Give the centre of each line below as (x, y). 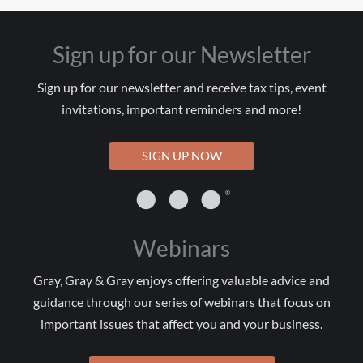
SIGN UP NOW (181, 155)
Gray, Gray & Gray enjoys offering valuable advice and (181, 280)
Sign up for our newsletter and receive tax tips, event (181, 88)
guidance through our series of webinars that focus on (181, 302)
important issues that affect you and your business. (181, 324)
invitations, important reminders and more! (181, 109)
